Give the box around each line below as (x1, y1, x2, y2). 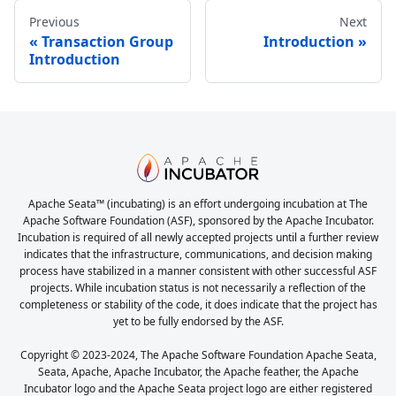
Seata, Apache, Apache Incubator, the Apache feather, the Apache (37, 364, 359, 379)
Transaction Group (42, 31, 173, 51)
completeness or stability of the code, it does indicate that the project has (19, 297, 377, 312)
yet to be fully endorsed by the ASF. (112, 314, 284, 329)
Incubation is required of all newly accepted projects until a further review (18, 230, 378, 245)
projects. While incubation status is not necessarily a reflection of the (30, 280, 366, 295)
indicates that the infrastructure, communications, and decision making (24, 247, 372, 262)
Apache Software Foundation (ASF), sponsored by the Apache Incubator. (22, 213, 374, 228)
